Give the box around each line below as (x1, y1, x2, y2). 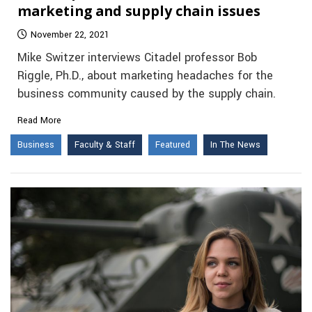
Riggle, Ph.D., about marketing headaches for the (17, 68, 273, 85)
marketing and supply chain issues (17, 1, 260, 21)
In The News (210, 139, 260, 152)
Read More (17, 114, 61, 127)
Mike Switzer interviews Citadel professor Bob (17, 49, 257, 67)
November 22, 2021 (31, 29, 109, 42)
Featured (155, 139, 190, 152)
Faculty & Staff (75, 139, 135, 152)
